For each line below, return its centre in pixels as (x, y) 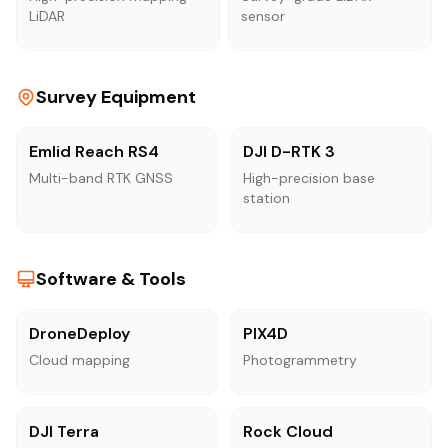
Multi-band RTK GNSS (101, 177)
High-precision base (309, 177)
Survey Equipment (116, 96)
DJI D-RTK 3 (289, 151)
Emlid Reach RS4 (94, 151)
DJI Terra (64, 431)
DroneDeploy (79, 333)
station (266, 197)
